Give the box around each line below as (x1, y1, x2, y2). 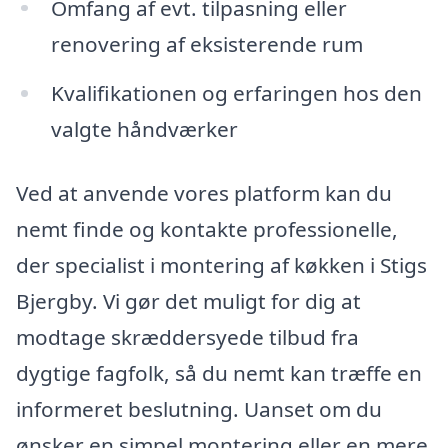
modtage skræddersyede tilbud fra (16, 323, 359, 352)
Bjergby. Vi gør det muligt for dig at (16, 287, 361, 316)
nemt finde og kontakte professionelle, (16, 215, 398, 244)
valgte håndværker (50, 115, 238, 144)
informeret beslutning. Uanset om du (16, 395, 382, 424)
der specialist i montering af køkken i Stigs (16, 251, 427, 280)
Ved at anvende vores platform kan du (16, 179, 392, 208)
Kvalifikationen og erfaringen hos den (50, 79, 422, 108)
